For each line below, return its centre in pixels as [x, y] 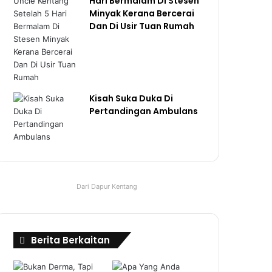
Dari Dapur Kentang [107, 186]
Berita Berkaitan [71, 240]
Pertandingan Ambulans [144, 111]
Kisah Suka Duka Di [131, 98]
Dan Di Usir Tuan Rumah [142, 26]
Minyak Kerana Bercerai [142, 13]
